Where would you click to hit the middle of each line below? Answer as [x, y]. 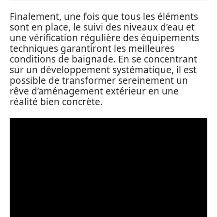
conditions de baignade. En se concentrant [103, 59]
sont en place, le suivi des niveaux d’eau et [102, 27]
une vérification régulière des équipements [104, 38]
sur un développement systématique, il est [103, 70]
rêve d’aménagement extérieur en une [94, 91]
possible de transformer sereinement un [99, 80]
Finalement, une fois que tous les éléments [104, 16]
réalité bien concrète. [56, 102]
